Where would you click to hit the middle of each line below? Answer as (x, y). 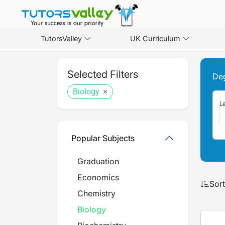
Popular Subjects (103, 138)
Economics (98, 177)
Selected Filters (103, 74)
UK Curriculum (155, 39)
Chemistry (96, 193)
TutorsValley (61, 39)
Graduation (98, 161)
